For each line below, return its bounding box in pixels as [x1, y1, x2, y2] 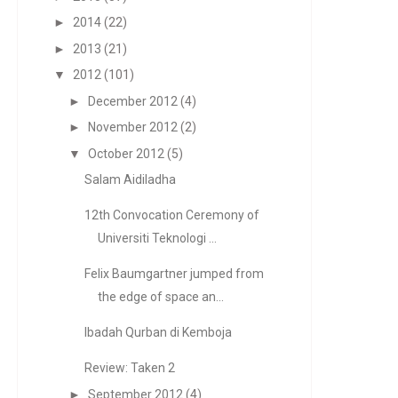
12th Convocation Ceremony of [84, 208, 259, 222]
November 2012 [87, 120, 178, 134]
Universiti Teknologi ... [97, 231, 217, 245]
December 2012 [87, 93, 178, 108]
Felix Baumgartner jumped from [84, 267, 264, 281]
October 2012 [87, 146, 164, 161]
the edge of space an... [97, 290, 224, 304]
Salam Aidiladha [84, 172, 176, 187]
